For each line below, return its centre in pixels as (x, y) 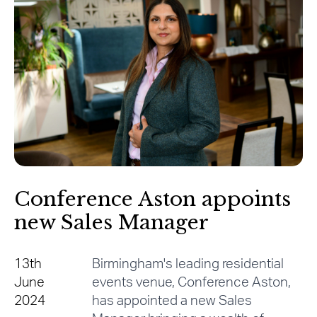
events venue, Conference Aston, (191, 282)
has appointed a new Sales (172, 301)
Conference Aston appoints (152, 199)
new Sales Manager (111, 222)
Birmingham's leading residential (188, 264)
